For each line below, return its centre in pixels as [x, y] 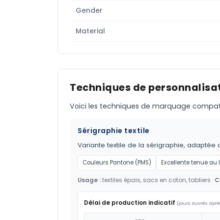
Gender [89, 11]
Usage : [89, 180]
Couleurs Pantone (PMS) [117, 163]
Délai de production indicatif [130, 203]
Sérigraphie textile [114, 131]
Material [90, 31]
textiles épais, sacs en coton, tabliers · [158, 180]
